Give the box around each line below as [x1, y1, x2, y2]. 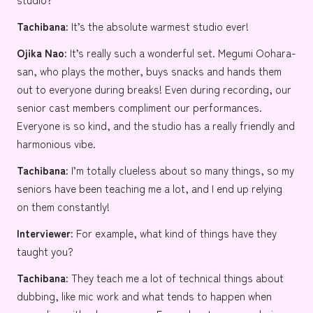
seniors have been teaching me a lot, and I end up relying [17, 180, 282, 196]
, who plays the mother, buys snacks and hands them [34, 63, 282, 79]
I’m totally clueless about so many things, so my [68, 162, 294, 178]
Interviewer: [17, 225, 73, 241]
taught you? [17, 243, 73, 259]
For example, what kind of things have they [73, 225, 277, 241]
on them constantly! [17, 198, 110, 214]
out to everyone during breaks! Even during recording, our [17, 81, 291, 97]
